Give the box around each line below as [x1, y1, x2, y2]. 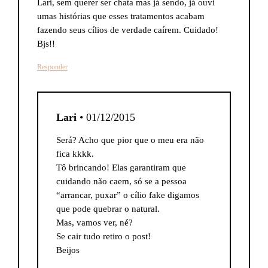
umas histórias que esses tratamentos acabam [37, 11, 205, 21]
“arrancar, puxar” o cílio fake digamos [56, 190, 199, 200]
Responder [37, 63, 68, 71]
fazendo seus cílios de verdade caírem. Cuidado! [37, 25, 218, 35]
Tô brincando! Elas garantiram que [56, 163, 186, 172]
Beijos [56, 245, 80, 255]
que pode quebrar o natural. [56, 204, 160, 214]
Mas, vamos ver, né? [56, 218, 133, 227]
